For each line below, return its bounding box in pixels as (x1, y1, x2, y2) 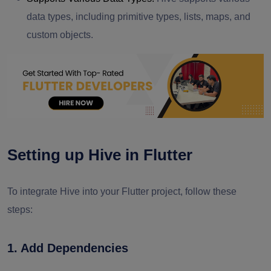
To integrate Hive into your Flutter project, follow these (7, 186, 237, 197)
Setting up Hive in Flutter (7, 146, 192, 164)
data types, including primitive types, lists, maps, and (27, 11, 250, 22)
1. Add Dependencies (7, 241, 128, 255)
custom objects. (27, 30, 93, 40)
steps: (7, 204, 33, 215)
